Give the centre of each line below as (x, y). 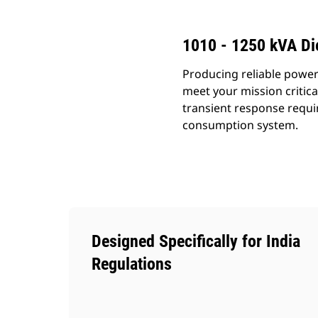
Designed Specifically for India (196, 241)
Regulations (132, 264)
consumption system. (240, 125)
